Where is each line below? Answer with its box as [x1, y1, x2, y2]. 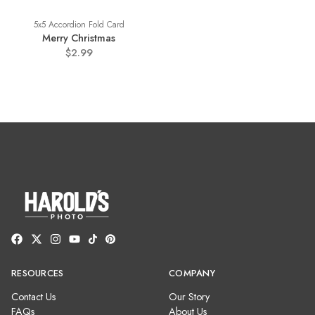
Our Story [169, 290, 210, 304]
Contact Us [11, 290, 56, 304]
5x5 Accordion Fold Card [33, 18, 124, 31]
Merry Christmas [42, 31, 115, 45]
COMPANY [169, 266, 215, 280]
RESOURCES [11, 266, 64, 280]
